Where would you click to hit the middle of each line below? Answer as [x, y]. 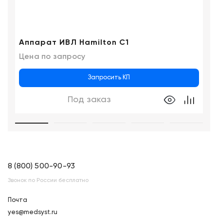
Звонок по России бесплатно [48, 180]
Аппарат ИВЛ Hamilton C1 [74, 43]
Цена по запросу [52, 56]
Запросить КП [109, 77]
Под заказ [89, 100]
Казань [28, 16]
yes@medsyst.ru [33, 212]
